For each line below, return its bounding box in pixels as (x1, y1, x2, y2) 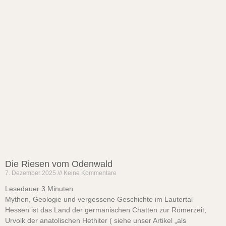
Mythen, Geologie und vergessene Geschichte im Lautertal (5, 195, 193, 204)
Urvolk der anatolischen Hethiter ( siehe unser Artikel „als (5, 216, 186, 225)
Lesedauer (5, 185, 39, 193)
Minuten (47, 185, 73, 193)
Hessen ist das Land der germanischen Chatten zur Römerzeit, (5, 206, 206, 214)
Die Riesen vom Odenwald (5, 159, 112, 169)
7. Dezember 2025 (5, 169, 58, 177)
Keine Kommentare (62, 169, 117, 177)
